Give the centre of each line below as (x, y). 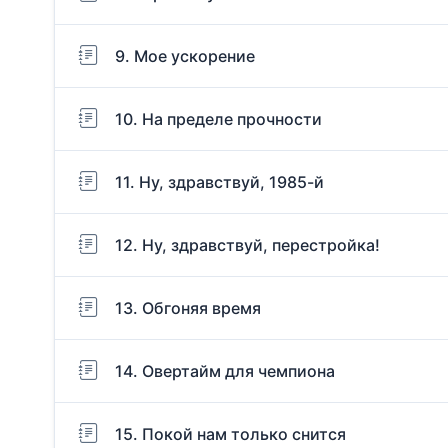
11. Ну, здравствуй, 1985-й (219, 181)
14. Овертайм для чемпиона (225, 370)
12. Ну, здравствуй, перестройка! (247, 244)
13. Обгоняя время (188, 307)
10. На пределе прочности (218, 118)
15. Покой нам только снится (230, 433)
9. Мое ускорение (185, 55)
